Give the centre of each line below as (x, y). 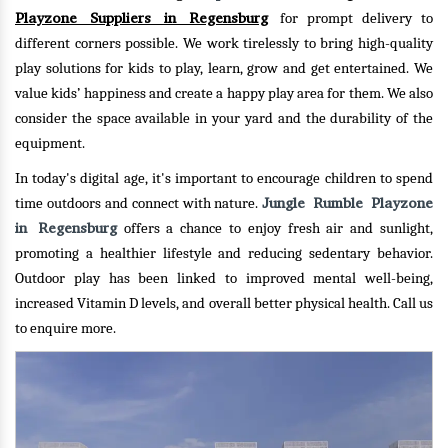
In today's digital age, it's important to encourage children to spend (224, 178)
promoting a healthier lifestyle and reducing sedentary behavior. (224, 253)
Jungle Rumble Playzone (347, 203)
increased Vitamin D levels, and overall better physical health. (204, 303)
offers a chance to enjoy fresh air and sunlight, (275, 228)
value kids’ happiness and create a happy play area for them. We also (224, 93)
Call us (413, 303)
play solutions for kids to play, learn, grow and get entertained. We (224, 68)
